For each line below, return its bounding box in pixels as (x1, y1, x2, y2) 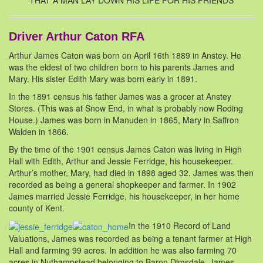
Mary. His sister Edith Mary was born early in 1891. (9, 73, 197, 85)
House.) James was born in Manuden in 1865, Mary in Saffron (9, 114, 239, 126)
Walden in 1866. (9, 126, 69, 138)
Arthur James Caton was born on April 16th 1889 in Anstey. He (9, 49, 241, 62)
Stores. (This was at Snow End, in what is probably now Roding (9, 102, 243, 114)
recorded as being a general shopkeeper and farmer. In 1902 (9, 178, 236, 191)
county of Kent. (9, 202, 65, 214)
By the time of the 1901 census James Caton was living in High (9, 143, 242, 156)
